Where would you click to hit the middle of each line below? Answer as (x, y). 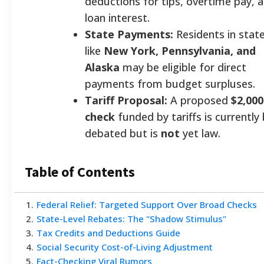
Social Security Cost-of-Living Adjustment (125, 247)
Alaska (102, 67)
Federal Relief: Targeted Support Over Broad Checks (147, 204)
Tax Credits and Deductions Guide (108, 232)
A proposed (199, 100)
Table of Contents (80, 171)
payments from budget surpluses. (170, 83)
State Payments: (129, 34)
